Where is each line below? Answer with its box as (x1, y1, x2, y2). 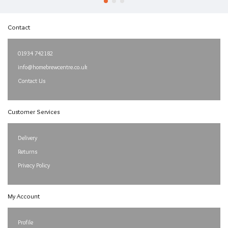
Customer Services (8, 107, 60, 116)
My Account (8, 192, 40, 200)
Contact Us (18, 77, 45, 84)
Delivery (18, 134, 37, 141)
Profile (18, 218, 33, 226)
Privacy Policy (18, 161, 50, 169)
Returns (18, 148, 37, 155)
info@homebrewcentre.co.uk (18, 63, 88, 71)
